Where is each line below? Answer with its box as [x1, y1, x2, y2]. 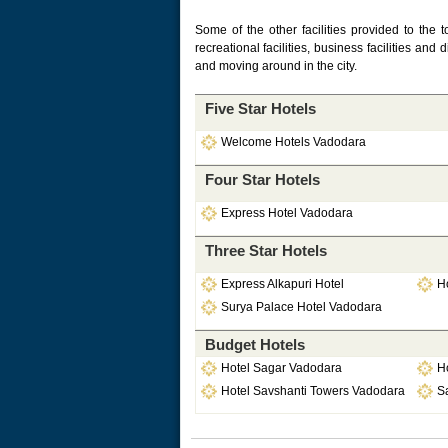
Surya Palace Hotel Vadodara [220, 300, 382, 314]
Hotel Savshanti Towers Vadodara [220, 384, 405, 398]
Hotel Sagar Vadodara [220, 361, 342, 375]
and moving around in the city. [194, 59, 357, 73]
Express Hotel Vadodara [220, 206, 353, 220]
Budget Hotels [204, 336, 305, 353]
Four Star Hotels [204, 171, 320, 188]
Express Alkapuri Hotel [220, 277, 344, 291]
